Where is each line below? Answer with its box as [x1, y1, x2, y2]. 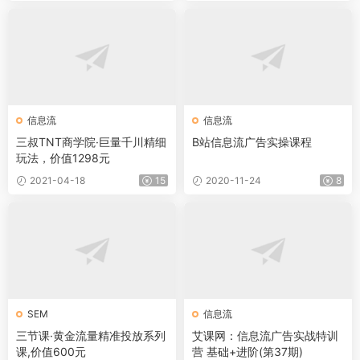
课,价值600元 [16, 345, 86, 358]
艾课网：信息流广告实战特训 [192, 329, 338, 342]
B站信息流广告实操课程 [192, 135, 312, 149]
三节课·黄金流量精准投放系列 [16, 329, 166, 342]
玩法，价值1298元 [16, 151, 110, 165]
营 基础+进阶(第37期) [192, 345, 303, 358]
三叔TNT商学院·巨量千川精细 [16, 135, 166, 149]
